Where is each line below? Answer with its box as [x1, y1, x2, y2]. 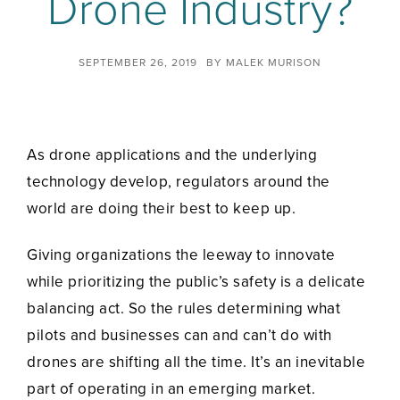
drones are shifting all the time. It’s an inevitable [27, 353, 365, 372]
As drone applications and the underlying [27, 146, 317, 165]
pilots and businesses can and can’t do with [27, 326, 332, 346]
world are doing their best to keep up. [27, 199, 296, 219]
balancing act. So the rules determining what [27, 299, 340, 319]
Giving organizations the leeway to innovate [27, 246, 336, 265]
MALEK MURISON [226, 56, 321, 70]
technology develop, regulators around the [27, 172, 330, 192]
